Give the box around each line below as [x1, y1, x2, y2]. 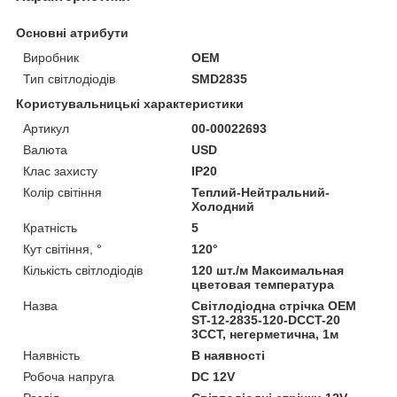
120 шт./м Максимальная [191, 262, 345, 277]
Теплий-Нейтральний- [191, 184, 331, 199]
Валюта [23, 142, 67, 157]
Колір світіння [23, 184, 102, 199]
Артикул [23, 121, 69, 136]
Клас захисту [23, 163, 97, 178]
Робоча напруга [23, 369, 114, 384]
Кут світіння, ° [23, 241, 102, 256]
